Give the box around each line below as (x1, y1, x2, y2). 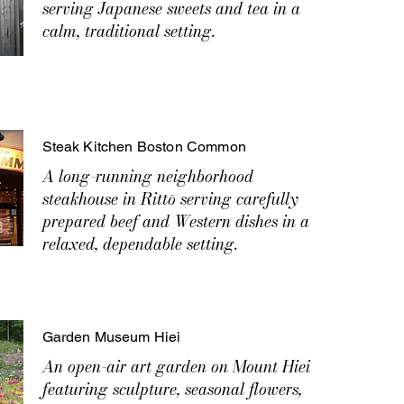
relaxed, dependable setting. (41, 232, 238, 256)
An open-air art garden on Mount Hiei (41, 354, 310, 379)
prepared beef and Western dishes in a (41, 209, 309, 234)
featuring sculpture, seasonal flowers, (41, 377, 302, 401)
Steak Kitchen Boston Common (41, 138, 246, 155)
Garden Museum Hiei (41, 328, 181, 345)
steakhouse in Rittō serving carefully (41, 187, 298, 211)
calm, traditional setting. (41, 19, 216, 43)
